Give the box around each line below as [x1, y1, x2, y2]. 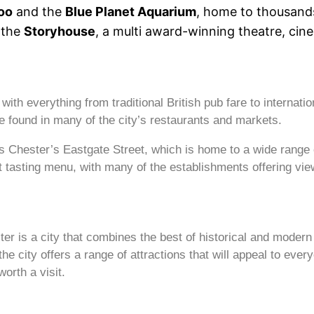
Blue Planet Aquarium [65, 4, 196, 20]
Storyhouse [24, 24, 95, 39]
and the [13, 4, 65, 20]
